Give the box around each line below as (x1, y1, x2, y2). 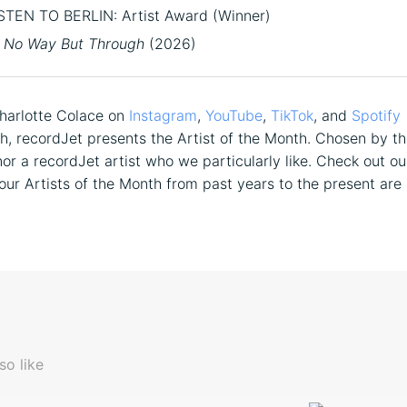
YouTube (205, 105, 263, 124)
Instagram (129, 105, 197, 124)
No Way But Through (4, 34, 144, 53)
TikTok (271, 105, 313, 124)
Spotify (352, 105, 401, 124)
